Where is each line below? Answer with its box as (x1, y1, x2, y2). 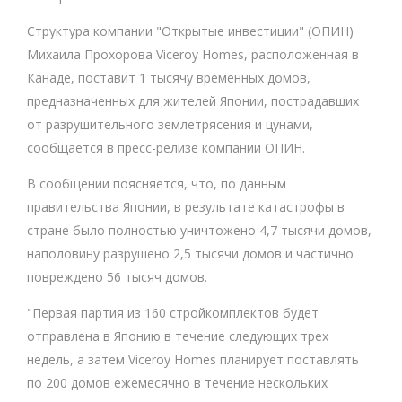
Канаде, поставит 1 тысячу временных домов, (27, 69, 310, 86)
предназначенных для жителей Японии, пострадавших (27, 92, 359, 109)
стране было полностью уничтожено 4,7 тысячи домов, (27, 222, 371, 239)
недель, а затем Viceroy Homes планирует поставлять (27, 351, 359, 368)
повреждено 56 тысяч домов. (27, 268, 207, 285)
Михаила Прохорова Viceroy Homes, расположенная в (27, 46, 359, 63)
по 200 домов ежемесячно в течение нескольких (27, 374, 328, 391)
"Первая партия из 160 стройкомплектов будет (27, 304, 319, 321)
